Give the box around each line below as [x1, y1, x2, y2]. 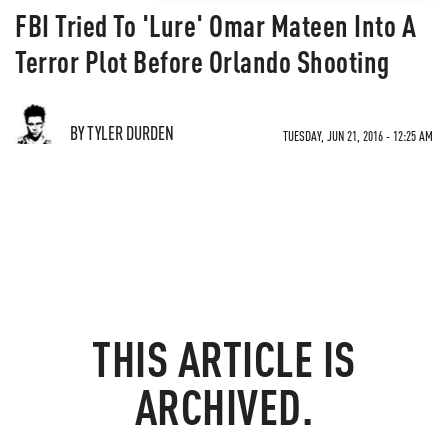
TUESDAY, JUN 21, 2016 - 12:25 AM [283, 127, 433, 144]
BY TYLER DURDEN [70, 121, 174, 144]
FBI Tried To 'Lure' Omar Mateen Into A [15, 6, 416, 44]
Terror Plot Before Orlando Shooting [15, 42, 390, 80]
